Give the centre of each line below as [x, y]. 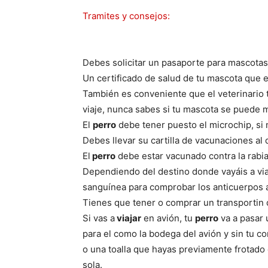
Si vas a [99, 218]
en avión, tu [168, 218]
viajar [128, 218]
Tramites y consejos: [126, 16]
